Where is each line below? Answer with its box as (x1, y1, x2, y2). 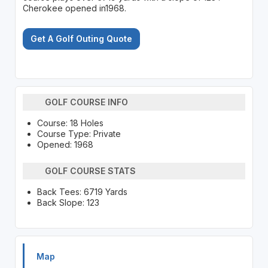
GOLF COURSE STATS (45, 166, 136, 176)
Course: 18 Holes (36, 117, 103, 128)
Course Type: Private (36, 128, 121, 139)
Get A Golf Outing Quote (30, 33, 132, 44)
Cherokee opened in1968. (22, 2, 126, 13)
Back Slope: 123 (36, 197, 99, 208)
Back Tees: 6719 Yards (36, 186, 127, 197)
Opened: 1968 (36, 139, 93, 150)
